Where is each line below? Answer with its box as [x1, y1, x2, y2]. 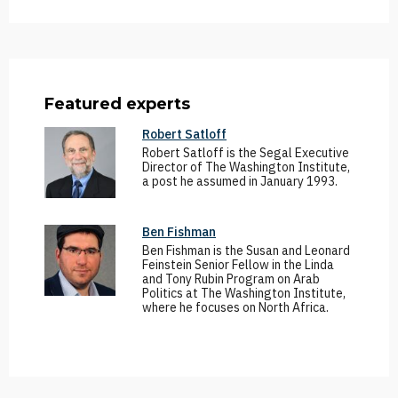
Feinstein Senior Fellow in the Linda [142, 257, 334, 273]
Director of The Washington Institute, [142, 159, 350, 175]
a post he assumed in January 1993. [142, 173, 338, 189]
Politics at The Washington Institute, [142, 285, 346, 301]
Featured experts [44, 94, 190, 114]
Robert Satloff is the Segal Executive [142, 145, 349, 161]
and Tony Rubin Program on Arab [142, 271, 320, 287]
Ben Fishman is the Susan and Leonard [142, 243, 350, 259]
